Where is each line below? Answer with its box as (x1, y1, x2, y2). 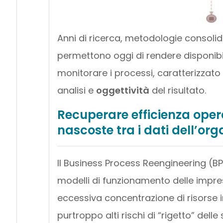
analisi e (57, 84, 96, 97)
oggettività (96, 84, 149, 97)
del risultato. (149, 84, 206, 97)
